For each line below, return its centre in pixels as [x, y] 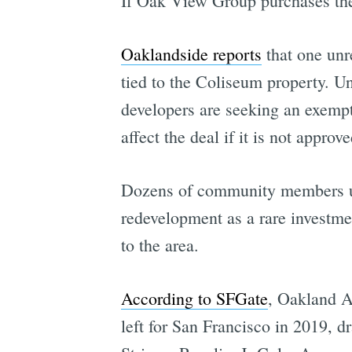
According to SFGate [194, 299]
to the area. [159, 245]
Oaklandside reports [191, 54]
